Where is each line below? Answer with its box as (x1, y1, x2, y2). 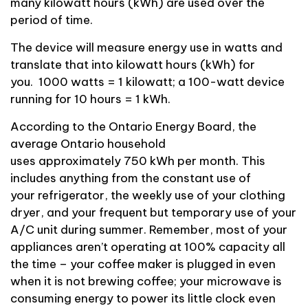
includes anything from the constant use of (10, 170, 251, 186)
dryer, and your (10, 205, 96, 221)
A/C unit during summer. (10, 222, 146, 238)
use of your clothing (175, 188, 285, 203)
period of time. (10, 12, 93, 28)
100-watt (188, 74, 244, 90)
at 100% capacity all (166, 239, 285, 255)
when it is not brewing (10, 274, 137, 289)
